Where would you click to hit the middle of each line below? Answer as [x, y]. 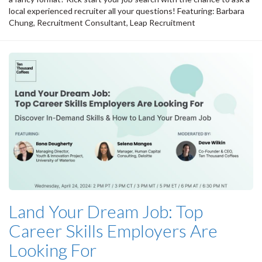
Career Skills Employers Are [113, 230]
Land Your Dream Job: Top [106, 211]
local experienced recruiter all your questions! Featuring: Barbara [127, 11]
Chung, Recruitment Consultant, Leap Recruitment [102, 22]
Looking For [53, 249]
